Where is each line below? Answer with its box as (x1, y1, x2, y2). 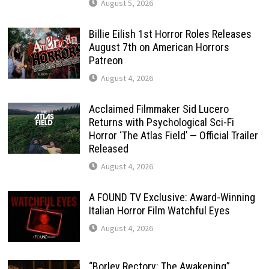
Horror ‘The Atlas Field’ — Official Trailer (88, 129, 258, 142)
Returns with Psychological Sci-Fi (88, 116, 234, 129)
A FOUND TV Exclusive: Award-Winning (88, 191, 255, 204)
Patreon (88, 54, 123, 67)
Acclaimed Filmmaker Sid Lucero (88, 103, 229, 116)
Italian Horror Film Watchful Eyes (88, 204, 230, 217)
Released (88, 142, 128, 156)
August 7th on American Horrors (88, 41, 229, 54)
